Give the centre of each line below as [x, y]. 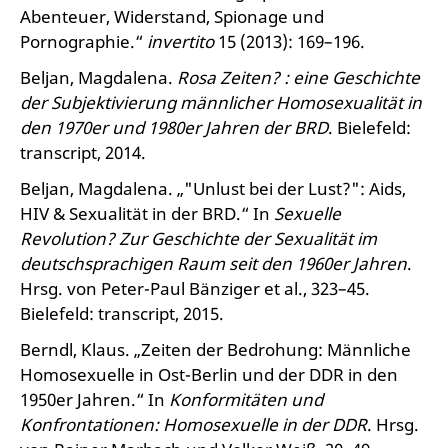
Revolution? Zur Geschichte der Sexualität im [198, 238]
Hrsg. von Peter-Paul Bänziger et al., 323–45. [195, 288]
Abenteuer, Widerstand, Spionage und [172, 16]
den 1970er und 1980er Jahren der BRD [174, 127]
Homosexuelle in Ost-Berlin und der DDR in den [209, 374]
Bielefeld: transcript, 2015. [122, 313]
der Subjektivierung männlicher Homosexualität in [221, 102]
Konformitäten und [246, 399]
